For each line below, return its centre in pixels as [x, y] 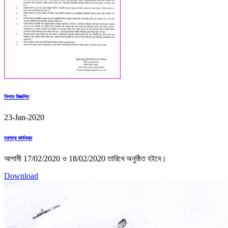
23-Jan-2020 [24, 117]
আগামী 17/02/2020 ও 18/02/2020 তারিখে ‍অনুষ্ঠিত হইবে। [85, 158]
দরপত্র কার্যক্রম [18, 138]
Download [21, 176]
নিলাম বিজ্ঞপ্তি [17, 96]
